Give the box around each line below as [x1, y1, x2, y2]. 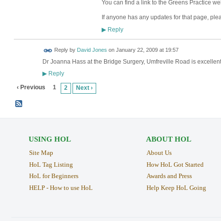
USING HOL [28, 135, 71, 143]
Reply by [52, 47, 77, 53]
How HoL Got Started [146, 160, 204, 168]
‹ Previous [16, 84, 45, 91]
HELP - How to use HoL [29, 184, 93, 192]
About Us [146, 148, 172, 156]
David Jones [76, 47, 107, 53]
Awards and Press [146, 172, 192, 180]
